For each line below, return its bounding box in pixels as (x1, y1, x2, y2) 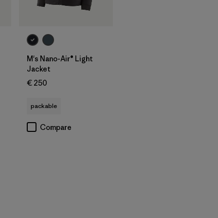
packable (31, 101, 57, 110)
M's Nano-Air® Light (27, 54, 93, 63)
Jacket (27, 64, 51, 73)
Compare (40, 122, 72, 132)
